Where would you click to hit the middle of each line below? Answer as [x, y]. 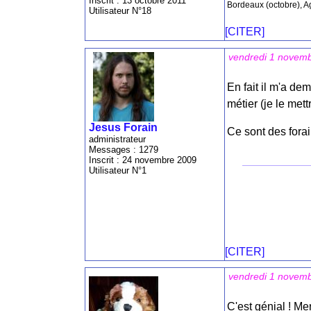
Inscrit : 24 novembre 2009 [143, 160]
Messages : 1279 [124, 149]
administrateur [117, 139]
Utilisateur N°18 [120, 11]
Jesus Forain [123, 127]
